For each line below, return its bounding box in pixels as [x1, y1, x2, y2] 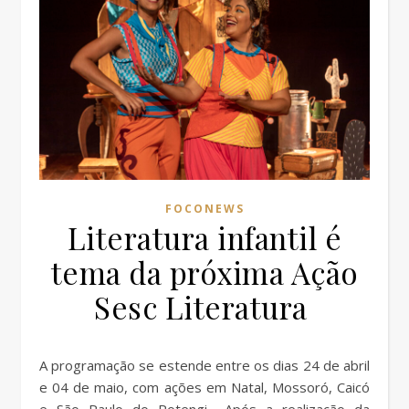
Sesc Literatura [94, 286, 315, 327]
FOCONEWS [164, 200, 245, 216]
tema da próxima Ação [50, 251, 359, 292]
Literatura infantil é [67, 216, 342, 257]
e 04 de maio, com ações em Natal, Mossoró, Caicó [39, 377, 370, 396]
